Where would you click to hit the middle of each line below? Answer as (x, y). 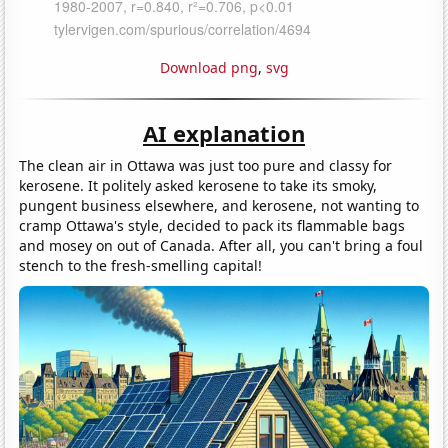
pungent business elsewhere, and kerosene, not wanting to (219, 205)
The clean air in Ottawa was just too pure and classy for (206, 165)
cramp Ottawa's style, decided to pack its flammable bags (212, 225)
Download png (208, 67)
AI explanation (224, 132)
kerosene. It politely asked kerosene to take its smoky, (198, 185)
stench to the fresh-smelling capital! (141, 265)
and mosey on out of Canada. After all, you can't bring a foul (221, 245)
